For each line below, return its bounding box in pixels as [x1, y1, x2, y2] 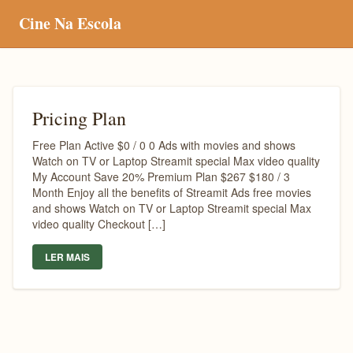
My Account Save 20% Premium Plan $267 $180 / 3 [32, 169, 290, 184]
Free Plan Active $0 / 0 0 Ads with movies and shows [32, 137, 295, 153]
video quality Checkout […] [32, 216, 165, 232]
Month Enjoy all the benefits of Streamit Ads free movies [32, 184, 311, 200]
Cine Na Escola [19, 12, 121, 35]
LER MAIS [45, 250, 90, 264]
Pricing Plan [32, 106, 126, 131]
